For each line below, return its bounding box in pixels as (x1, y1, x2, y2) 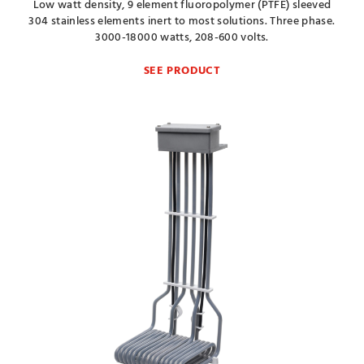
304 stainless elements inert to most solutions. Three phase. (28, 12, 336, 31)
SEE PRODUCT (144, 62, 220, 80)
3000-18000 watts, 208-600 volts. (95, 28, 269, 47)
